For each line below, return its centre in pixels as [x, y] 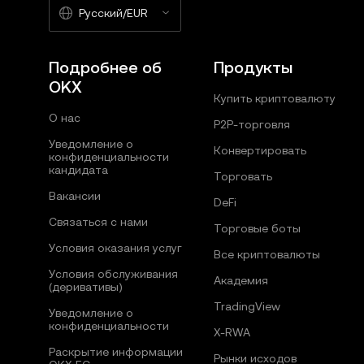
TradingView [247, 306]
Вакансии [75, 196]
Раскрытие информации [116, 352]
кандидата [78, 170]
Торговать [243, 176]
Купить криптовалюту [274, 98]
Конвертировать [260, 150]
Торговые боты [257, 228]
